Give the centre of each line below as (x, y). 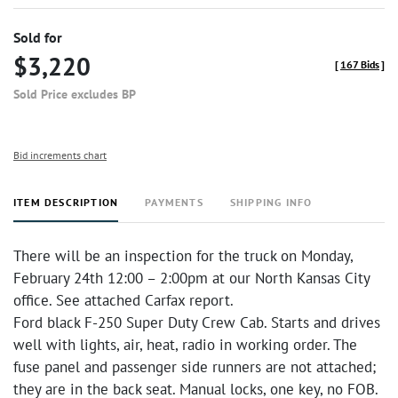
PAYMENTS (174, 202)
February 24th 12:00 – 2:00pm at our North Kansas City (191, 278)
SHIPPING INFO (271, 202)
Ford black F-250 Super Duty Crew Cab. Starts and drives (197, 322)
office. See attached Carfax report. (123, 300)
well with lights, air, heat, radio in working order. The (185, 345)
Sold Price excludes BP (75, 94)
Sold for (38, 37)
